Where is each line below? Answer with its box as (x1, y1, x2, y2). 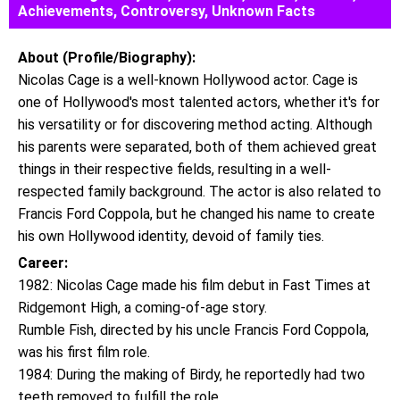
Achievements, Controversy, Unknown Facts (18, 3, 315, 20)
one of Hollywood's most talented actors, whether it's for (18, 94, 379, 111)
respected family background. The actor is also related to (18, 183, 381, 200)
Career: (18, 254, 68, 271)
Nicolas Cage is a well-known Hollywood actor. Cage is (18, 71, 358, 88)
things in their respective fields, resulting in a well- (18, 161, 331, 178)
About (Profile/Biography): (18, 49, 196, 66)
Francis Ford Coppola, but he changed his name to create (18, 205, 375, 222)
